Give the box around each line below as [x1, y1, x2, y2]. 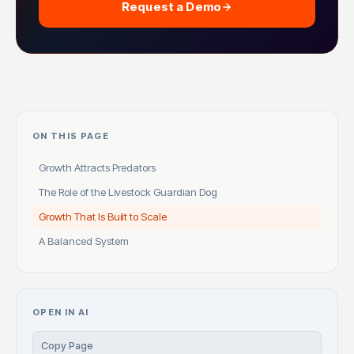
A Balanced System [39, 235, 129, 248]
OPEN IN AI [32, 307, 89, 318]
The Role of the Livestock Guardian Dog [39, 186, 217, 199]
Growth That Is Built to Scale [39, 210, 167, 224]
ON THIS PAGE [32, 130, 110, 142]
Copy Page [41, 339, 93, 352]
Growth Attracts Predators [39, 161, 156, 175]
